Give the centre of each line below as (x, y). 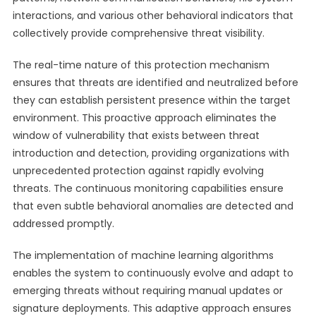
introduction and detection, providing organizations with (151, 153)
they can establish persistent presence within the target (151, 100)
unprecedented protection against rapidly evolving (138, 171)
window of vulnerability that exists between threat (136, 135)
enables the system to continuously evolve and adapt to (153, 273)
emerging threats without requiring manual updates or (147, 291)
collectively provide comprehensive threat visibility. (138, 33)
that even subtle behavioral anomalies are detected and (153, 206)
